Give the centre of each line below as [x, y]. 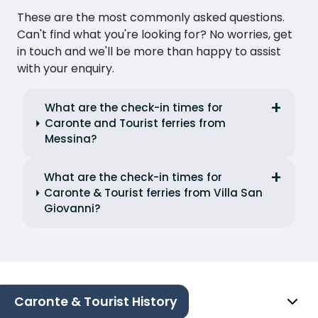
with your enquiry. [66, 68]
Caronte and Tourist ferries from [135, 123]
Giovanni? [73, 208]
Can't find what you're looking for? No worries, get [155, 34]
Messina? [71, 138]
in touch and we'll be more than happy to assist [149, 51]
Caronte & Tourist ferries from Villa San [154, 192]
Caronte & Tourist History [96, 302]
